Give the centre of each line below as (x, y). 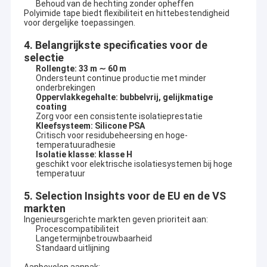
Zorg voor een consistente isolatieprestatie (119, 117)
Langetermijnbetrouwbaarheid (94, 239)
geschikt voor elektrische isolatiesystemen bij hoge (134, 164)
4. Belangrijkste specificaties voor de (115, 45)
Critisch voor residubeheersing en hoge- (111, 136)
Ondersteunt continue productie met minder (121, 78)
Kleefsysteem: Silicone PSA (90, 126)
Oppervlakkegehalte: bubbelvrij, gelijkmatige (124, 97)
